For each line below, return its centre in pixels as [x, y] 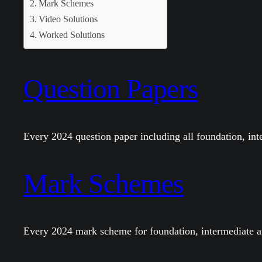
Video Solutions [68, 19]
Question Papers [111, 88]
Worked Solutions [72, 35]
